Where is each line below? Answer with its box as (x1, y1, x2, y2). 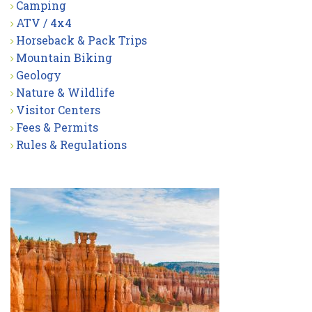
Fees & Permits (16, 120, 98, 135)
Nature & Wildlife (16, 85, 115, 100)
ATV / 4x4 (16, 15, 72, 31)
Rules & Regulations (16, 137, 127, 153)
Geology (16, 68, 61, 83)
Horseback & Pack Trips (16, 33, 147, 48)
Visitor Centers (16, 102, 100, 118)
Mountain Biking (16, 50, 112, 65)
